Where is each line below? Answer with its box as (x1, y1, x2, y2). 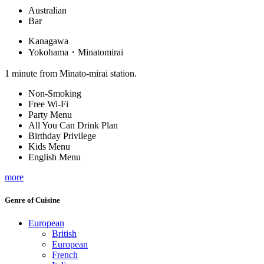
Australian (28, 5, 67, 15)
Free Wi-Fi (28, 98, 68, 109)
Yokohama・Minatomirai (28, 47, 123, 57)
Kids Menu (28, 141, 70, 151)
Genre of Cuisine (5, 195, 60, 204)
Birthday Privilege (28, 130, 96, 141)
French (52, 249, 78, 260)
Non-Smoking (28, 88, 81, 98)
